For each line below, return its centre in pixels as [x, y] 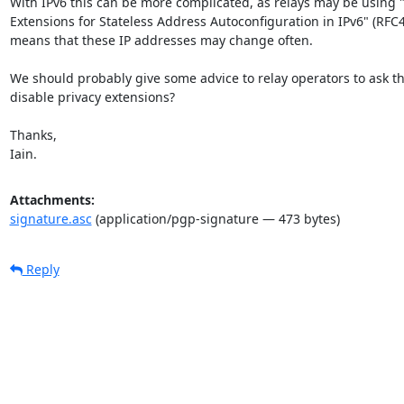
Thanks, [33, 134]
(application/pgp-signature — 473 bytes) [216, 218]
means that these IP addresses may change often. [161, 40]
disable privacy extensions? [92, 96]
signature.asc [50, 218]
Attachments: [52, 199]
